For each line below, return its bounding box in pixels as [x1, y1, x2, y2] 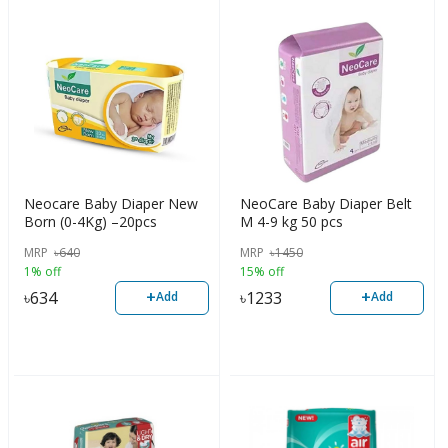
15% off [239, 263, 284, 281]
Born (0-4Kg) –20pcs [24, 211, 157, 231]
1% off [24, 263, 61, 281]
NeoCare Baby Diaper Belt [239, 193, 412, 213]
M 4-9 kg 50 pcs [239, 211, 343, 231]
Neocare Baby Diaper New [24, 193, 198, 213]
